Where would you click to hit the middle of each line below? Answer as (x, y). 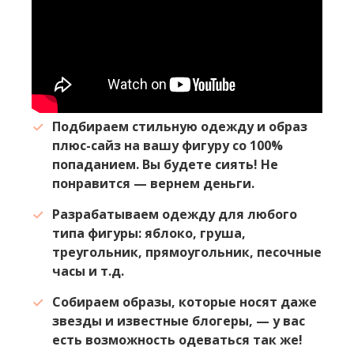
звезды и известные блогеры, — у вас (179, 321)
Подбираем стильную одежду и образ (180, 127)
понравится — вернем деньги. (153, 184)
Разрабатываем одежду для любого (175, 215)
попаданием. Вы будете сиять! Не (165, 165)
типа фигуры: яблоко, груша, (149, 233)
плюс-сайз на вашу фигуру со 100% (168, 146)
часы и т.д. (88, 271)
